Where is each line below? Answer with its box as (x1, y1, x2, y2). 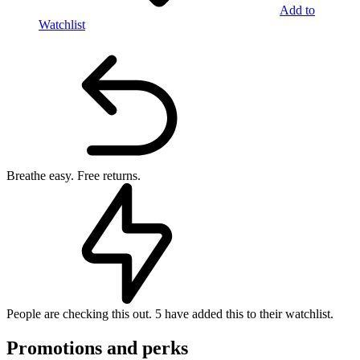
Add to (280, 3, 315, 18)
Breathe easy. (6, 169, 77, 183)
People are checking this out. (6, 307, 155, 321)
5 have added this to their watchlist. (155, 307, 333, 321)
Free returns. (77, 169, 141, 183)
